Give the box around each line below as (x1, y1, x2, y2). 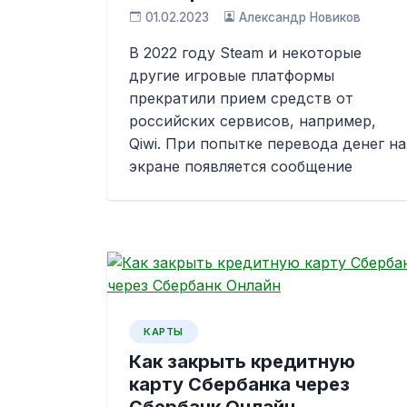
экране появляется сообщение (129, 157, 352, 175)
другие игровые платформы (129, 66, 334, 84)
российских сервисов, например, (129, 112, 376, 130)
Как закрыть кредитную (129, 351, 355, 372)
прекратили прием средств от (129, 89, 353, 107)
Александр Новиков (239, 10, 362, 25)
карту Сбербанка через (129, 373, 350, 395)
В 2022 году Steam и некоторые (129, 44, 362, 62)
